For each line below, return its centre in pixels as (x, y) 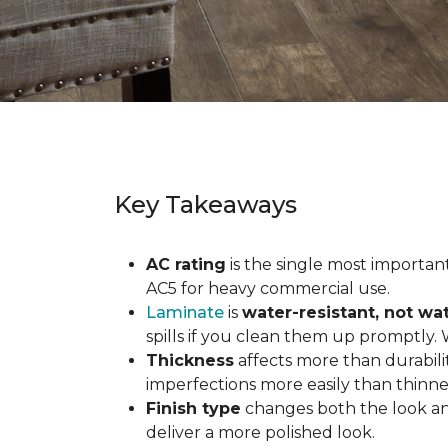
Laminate (185, 312)
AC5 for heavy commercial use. (268, 288)
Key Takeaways (205, 204)
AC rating (186, 264)
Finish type (193, 408)
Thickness (190, 360)
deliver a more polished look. (260, 432)
